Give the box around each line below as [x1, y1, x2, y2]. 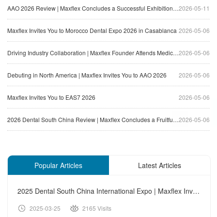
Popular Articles [34, 160, 82, 170]
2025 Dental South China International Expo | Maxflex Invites [193, 186, 200, 196]
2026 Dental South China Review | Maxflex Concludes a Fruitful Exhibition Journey [7, 115, 173, 124]
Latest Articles [138, 160, 181, 170]
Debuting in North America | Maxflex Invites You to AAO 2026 [7, 71, 167, 79]
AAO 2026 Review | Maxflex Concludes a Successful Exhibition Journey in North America [7, 4, 173, 13]
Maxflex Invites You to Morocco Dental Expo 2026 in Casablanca [7, 26, 177, 35]
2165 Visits [82, 204, 111, 213]
